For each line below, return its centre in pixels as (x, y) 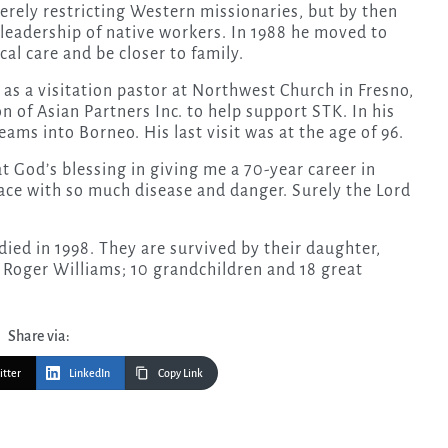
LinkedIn (89, 372)
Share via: (39, 335)
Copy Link (180, 372)
